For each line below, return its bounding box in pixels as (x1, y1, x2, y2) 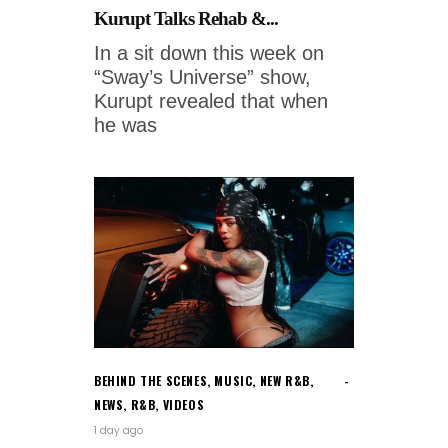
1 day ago (94, 422, 143, 438)
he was (94, 113, 157, 136)
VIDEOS (162, 395, 205, 413)
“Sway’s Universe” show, (94, 65, 311, 88)
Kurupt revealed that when (94, 89, 328, 112)
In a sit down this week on (94, 41, 324, 64)
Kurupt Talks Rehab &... (94, 7, 279, 29)
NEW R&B (259, 371, 310, 389)
